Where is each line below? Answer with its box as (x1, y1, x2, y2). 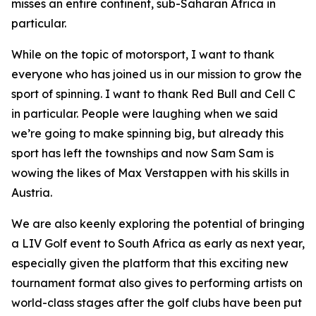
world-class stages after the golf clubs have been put (11, 296, 302, 310)
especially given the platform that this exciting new (11, 256, 288, 270)
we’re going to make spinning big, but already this (11, 126, 284, 140)
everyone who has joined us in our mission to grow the (11, 67, 302, 81)
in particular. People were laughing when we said (11, 107, 278, 121)
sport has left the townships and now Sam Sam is (11, 146, 274, 160)
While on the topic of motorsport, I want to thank (11, 47, 274, 61)
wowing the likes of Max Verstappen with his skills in (11, 166, 289, 180)
